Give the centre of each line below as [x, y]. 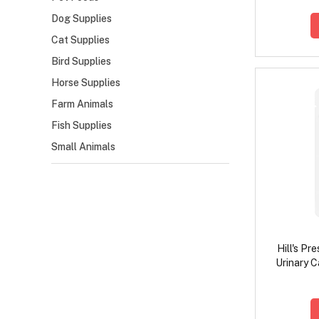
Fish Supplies [82, 126]
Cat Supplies [80, 40]
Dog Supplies [82, 19]
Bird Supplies [81, 62]
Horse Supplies [86, 83]
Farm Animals [82, 104]
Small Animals [83, 147]
